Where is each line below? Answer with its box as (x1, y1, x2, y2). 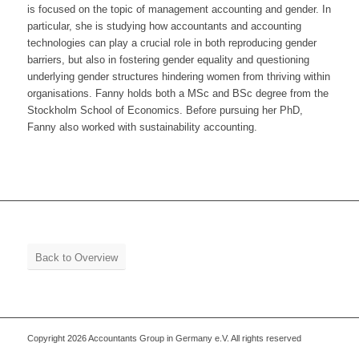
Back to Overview (34, 252, 118, 264)
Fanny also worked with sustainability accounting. (26, 121, 257, 134)
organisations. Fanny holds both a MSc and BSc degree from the (26, 87, 329, 100)
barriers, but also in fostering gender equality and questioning (26, 54, 309, 67)
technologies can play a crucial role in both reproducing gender (26, 37, 317, 50)
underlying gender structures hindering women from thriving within (26, 71, 330, 83)
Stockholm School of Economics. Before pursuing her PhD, (26, 104, 303, 117)
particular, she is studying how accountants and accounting (26, 20, 301, 33)
